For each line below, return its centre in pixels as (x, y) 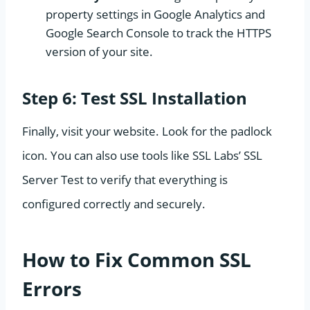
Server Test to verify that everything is (125, 179)
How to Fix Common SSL (137, 259)
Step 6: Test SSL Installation (135, 98)
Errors (52, 288)
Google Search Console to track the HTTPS (158, 33)
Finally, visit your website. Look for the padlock (147, 131)
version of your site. (99, 51)
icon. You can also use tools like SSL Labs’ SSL (142, 155)
